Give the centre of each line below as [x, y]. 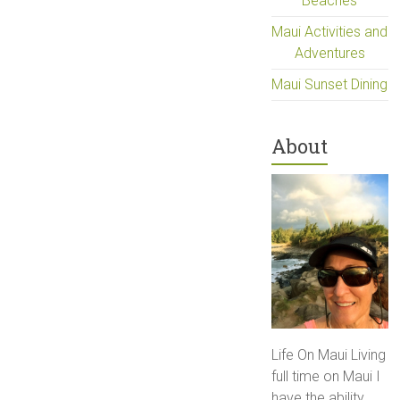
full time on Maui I [326, 377]
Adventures [329, 53]
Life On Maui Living [329, 355]
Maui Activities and [330, 31]
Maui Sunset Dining [330, 84]
